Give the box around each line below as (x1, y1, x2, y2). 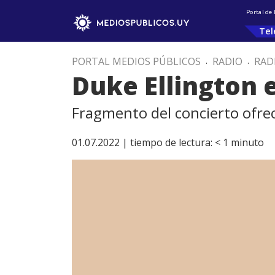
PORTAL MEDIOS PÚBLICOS (72, 55, 201, 68)
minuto (231, 136, 264, 149)
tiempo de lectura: (130, 136, 212, 149)
